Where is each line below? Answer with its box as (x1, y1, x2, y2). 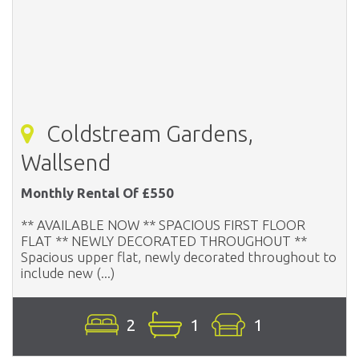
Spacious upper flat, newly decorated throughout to (21, 248, 337, 264)
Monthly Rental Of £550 (21, 184, 174, 200)
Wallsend (21, 149, 111, 175)
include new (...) (21, 264, 115, 280)
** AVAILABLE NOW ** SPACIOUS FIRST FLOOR (21, 216, 305, 232)
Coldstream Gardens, (42, 120, 253, 146)
